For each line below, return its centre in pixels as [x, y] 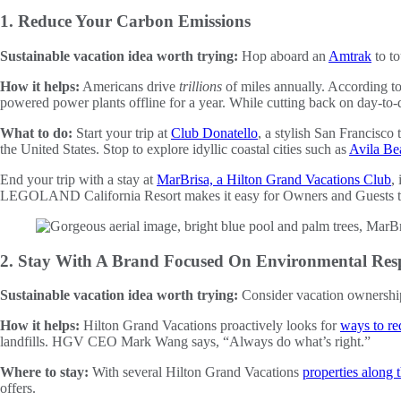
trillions [200, 86]
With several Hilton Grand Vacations [197, 372]
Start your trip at [122, 132]
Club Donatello [214, 132]
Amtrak [350, 55]
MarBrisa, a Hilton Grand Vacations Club [274, 179]
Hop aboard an [285, 55]
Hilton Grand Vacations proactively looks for [210, 326]
